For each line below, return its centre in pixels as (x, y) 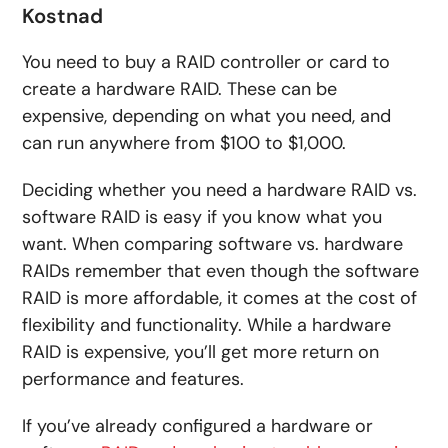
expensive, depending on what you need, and (207, 116)
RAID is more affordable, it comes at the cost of (220, 298)
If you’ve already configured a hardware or (198, 426)
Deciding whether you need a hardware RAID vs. (220, 190)
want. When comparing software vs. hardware (213, 244)
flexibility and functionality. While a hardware (207, 325)
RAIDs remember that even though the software (221, 271)
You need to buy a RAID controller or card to (206, 62)
